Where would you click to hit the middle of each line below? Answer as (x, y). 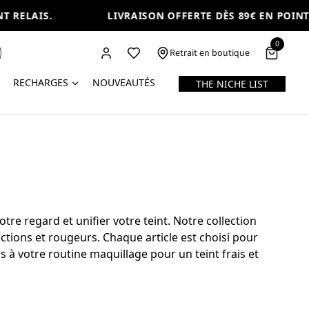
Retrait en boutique (210, 53)
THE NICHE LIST (232, 84)
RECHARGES (41, 82)
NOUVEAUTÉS (123, 82)
